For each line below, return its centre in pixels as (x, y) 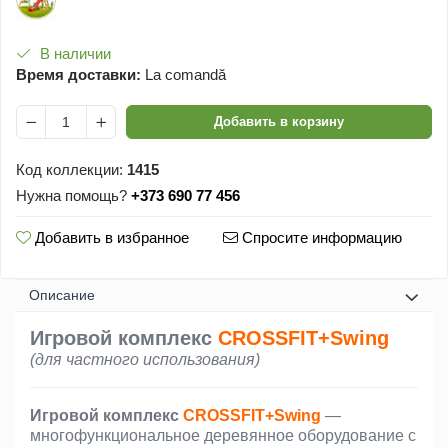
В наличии (73, 53)
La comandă (183, 74)
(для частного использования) (145, 359)
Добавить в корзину (279, 121)
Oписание (62, 295)
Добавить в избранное (110, 237)
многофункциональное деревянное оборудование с (223, 435)
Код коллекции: (69, 169)
